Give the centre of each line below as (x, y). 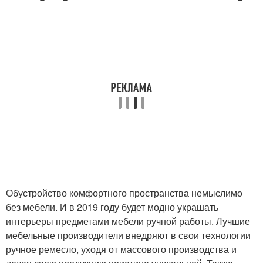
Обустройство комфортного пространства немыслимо (124, 193)
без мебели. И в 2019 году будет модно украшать (112, 207)
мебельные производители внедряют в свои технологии (128, 235)
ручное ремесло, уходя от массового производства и (121, 249)
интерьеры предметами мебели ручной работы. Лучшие (128, 221)
